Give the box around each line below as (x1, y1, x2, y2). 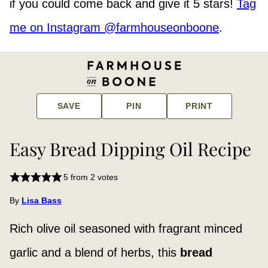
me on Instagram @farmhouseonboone (10, 21, 219, 35)
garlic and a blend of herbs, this (10, 246, 180, 260)
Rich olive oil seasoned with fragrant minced (10, 222, 242, 236)
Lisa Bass (22, 196, 62, 206)
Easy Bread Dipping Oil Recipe (10, 137, 251, 162)
